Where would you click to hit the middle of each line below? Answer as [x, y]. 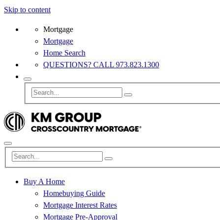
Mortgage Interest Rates [80, 205]
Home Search [64, 53]
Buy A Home [44, 182]
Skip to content [27, 10]
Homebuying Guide [74, 193]
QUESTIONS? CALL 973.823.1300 [101, 65]
